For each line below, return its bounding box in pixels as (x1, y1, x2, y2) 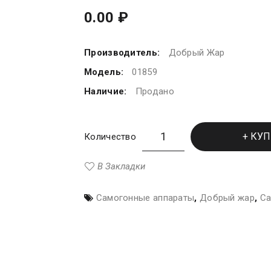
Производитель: (84, 47, 163, 59)
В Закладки (97, 161, 145, 172)
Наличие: (84, 86, 129, 97)
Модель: (84, 67, 126, 78)
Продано (135, 86, 174, 97)
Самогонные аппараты (96, 192, 195, 204)
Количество (84, 131, 136, 143)
